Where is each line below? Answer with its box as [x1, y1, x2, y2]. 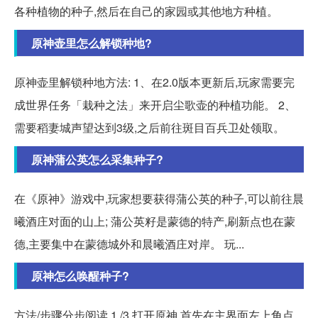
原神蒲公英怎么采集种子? [31, 151, 163, 168]
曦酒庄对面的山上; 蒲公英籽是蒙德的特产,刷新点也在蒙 [14, 213, 295, 230]
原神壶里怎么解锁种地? [31, 35, 152, 52]
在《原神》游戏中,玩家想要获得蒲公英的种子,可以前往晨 [14, 190, 304, 207]
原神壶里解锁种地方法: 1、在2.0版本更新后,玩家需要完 [14, 74, 295, 91]
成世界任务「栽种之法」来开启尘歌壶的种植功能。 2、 [14, 97, 296, 114]
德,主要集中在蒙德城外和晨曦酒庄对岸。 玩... [14, 236, 244, 253]
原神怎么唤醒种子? [31, 268, 129, 285]
